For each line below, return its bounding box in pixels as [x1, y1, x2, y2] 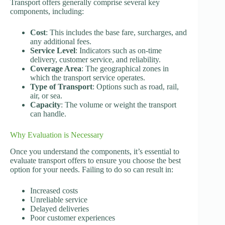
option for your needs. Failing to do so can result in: [10, 165, 173, 174]
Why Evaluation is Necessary [10, 130, 103, 139]
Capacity [30, 100, 61, 109]
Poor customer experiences [30, 213, 115, 222]
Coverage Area [30, 64, 81, 73]
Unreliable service [30, 195, 87, 204]
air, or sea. [30, 91, 62, 100]
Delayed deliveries [30, 204, 89, 213]
